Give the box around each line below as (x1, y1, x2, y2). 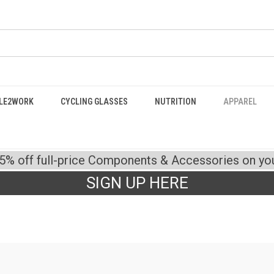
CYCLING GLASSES (61, 97, 128, 106)
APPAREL (223, 97, 257, 106)
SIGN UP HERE (86, 174, 188, 192)
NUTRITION (154, 97, 196, 106)
